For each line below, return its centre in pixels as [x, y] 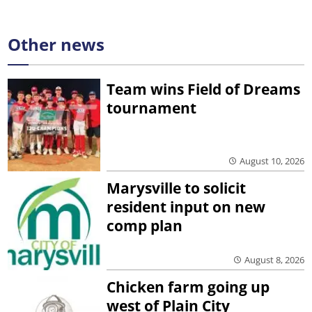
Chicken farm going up [188, 287]
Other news [56, 44]
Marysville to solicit [177, 188]
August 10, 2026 [272, 161]
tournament [152, 108]
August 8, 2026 [274, 259]
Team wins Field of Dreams [204, 89]
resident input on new [186, 207]
